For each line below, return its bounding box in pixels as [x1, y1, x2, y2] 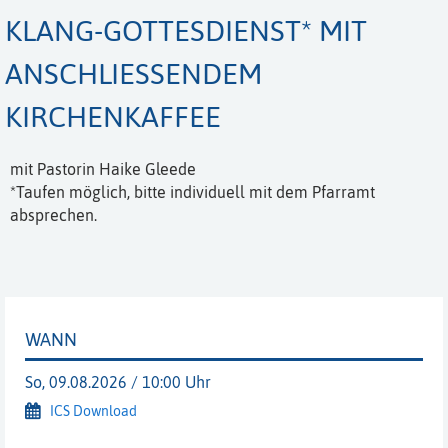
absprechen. [10, 206, 97, 225]
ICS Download [50, 403, 137, 420]
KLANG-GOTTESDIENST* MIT [5, 14, 367, 48]
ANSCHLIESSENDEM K [5, 57, 262, 91]
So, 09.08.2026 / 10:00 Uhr [25, 373, 211, 392]
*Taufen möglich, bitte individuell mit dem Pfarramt [10, 183, 375, 202]
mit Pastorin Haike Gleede [10, 160, 196, 179]
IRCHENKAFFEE [5, 100, 221, 134]
